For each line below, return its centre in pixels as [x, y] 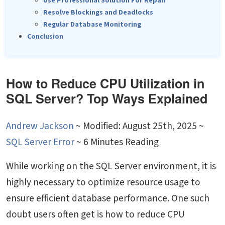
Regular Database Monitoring [92, 24]
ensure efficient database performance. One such [108, 198]
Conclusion [45, 36]
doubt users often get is [55, 214]
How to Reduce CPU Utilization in [105, 83]
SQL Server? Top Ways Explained [107, 98]
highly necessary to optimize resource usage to [103, 182]
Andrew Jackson [40, 126]
